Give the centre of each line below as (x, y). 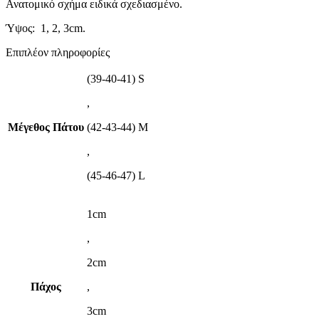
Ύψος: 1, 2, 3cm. (46, 28)
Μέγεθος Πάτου (46, 127)
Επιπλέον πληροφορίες (58, 53)
